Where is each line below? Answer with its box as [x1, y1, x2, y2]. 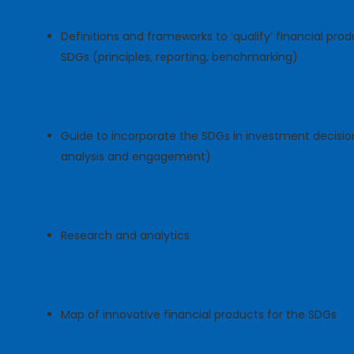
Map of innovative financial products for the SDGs [61, 307, 337, 323]
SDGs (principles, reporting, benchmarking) [61, 49, 299, 66]
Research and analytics [61, 228, 190, 244]
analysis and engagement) [61, 149, 212, 165]
